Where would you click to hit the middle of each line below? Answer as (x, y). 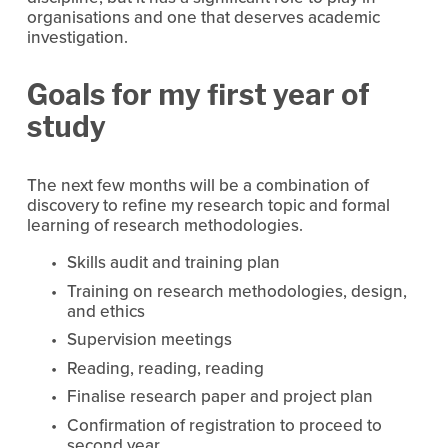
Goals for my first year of (198, 95)
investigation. (77, 37)
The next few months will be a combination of (197, 185)
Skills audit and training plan (173, 262)
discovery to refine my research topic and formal (208, 205)
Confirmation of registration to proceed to (224, 424)
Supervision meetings (149, 339)
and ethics (105, 310)
